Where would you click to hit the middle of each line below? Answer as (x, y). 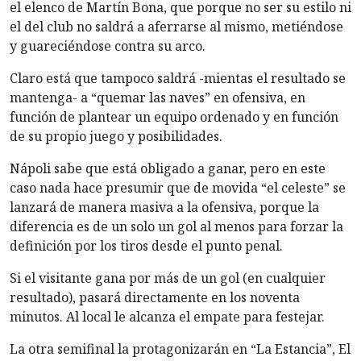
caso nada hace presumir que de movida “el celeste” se (178, 187)
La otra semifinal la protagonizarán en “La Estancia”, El (180, 349)
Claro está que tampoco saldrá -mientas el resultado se (178, 78)
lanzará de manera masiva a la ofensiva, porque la (164, 207)
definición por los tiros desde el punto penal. (146, 245)
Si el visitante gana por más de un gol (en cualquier (168, 278)
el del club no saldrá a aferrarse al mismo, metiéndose (176, 26)
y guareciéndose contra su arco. (108, 46)
